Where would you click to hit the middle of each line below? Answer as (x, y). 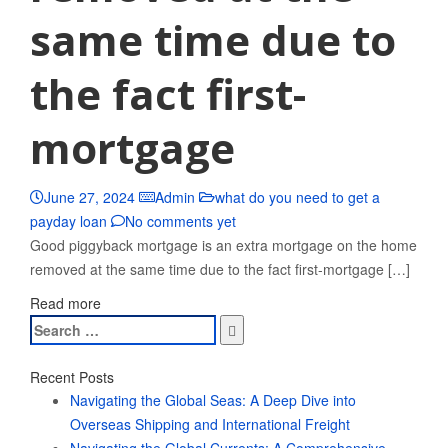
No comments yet (180, 221)
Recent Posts (72, 377)
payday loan (68, 221)
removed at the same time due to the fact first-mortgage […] (220, 269)
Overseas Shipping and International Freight (210, 424)
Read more (65, 303)
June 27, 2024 (89, 197)
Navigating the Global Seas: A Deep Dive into (213, 400)
